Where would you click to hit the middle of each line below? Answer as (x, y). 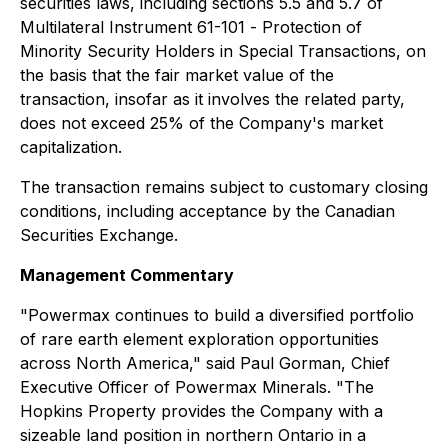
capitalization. (71, 146)
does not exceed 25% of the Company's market (201, 122)
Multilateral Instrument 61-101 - (141, 26)
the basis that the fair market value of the (177, 74)
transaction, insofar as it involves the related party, (212, 98)
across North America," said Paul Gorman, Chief (205, 362)
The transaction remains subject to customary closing (224, 186)
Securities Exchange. (99, 234)
